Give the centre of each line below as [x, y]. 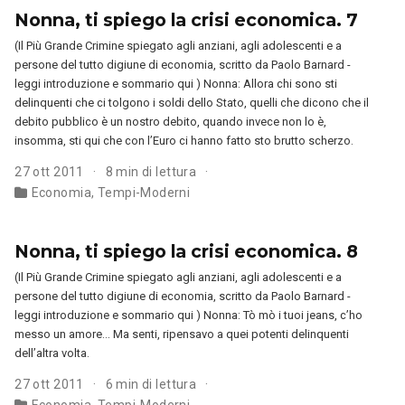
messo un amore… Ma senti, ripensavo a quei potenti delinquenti [182, 334]
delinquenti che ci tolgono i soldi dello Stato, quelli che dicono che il [192, 102]
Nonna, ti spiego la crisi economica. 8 [187, 251]
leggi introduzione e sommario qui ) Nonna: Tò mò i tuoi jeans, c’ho [189, 315]
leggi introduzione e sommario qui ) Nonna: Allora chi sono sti [176, 83]
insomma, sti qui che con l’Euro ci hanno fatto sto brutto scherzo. [184, 140]
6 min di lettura [152, 384]
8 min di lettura [152, 171]
